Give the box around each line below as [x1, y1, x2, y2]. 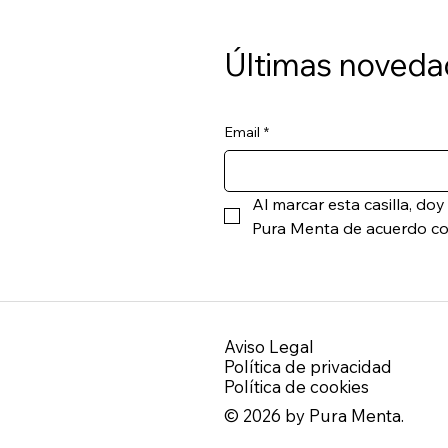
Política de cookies [224, 375, 369, 397]
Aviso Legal [224, 335, 314, 357]
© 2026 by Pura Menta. [224, 405, 404, 427]
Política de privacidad [224, 355, 392, 377]
